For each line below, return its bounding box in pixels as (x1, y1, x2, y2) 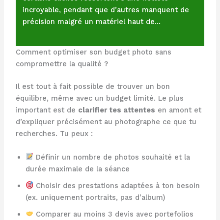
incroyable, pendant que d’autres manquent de (23, 5, 190, 15)
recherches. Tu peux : (15, 129, 93, 138)
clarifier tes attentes (78, 106, 155, 115)
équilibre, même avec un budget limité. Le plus (15, 94, 184, 103)
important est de (15, 106, 78, 115)
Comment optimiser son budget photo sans (15, 48, 171, 57)
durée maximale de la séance (25, 164, 130, 173)
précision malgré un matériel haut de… (23, 17, 161, 27)
